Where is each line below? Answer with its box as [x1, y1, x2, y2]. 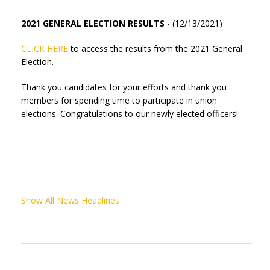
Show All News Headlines [21, 195, 119, 206]
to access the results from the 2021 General [68, 43, 242, 54]
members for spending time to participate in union [21, 95, 217, 106]
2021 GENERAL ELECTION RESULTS [21, 17, 165, 29]
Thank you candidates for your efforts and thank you [21, 81, 227, 93]
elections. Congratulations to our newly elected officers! [21, 108, 238, 119]
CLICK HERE [21, 43, 68, 54]
